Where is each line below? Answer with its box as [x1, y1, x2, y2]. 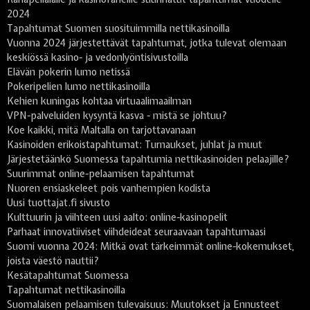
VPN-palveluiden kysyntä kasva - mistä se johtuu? [7, 109, 227, 122]
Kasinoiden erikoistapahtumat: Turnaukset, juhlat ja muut [7, 138, 262, 152]
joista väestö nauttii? [7, 255, 99, 268]
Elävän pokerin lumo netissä [7, 66, 130, 79]
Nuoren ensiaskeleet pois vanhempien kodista [7, 182, 210, 195]
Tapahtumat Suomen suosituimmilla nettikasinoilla [7, 22, 230, 35]
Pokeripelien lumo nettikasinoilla [7, 80, 150, 93]
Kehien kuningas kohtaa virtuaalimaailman [7, 95, 192, 108]
